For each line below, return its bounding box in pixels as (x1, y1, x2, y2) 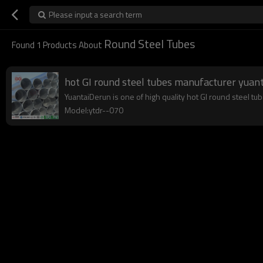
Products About (41, 38, 104, 52)
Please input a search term (49, 8, 142, 21)
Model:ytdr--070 (65, 104, 123, 116)
